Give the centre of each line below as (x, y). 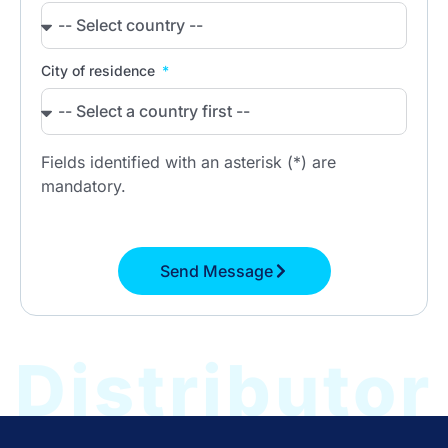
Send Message (216, 271)
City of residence (100, 70)
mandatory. (83, 185)
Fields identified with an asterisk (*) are (188, 161)
